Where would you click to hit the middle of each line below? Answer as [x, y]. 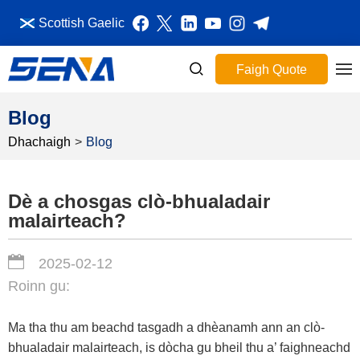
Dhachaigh [39, 142]
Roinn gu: [39, 286]
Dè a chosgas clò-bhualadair [139, 201]
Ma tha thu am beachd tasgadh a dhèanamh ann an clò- [166, 327]
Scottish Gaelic [82, 23]
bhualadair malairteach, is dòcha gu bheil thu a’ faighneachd [179, 348]
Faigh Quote [272, 70]
